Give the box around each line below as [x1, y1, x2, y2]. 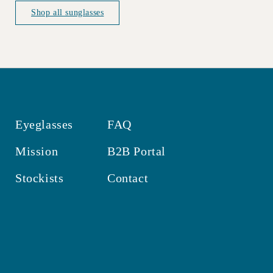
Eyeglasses [15, 117, 73, 131]
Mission [15, 144, 58, 158]
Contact [107, 171, 149, 185]
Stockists [15, 171, 64, 185]
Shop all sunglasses [31, 7, 104, 17]
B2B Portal [107, 144, 166, 158]
